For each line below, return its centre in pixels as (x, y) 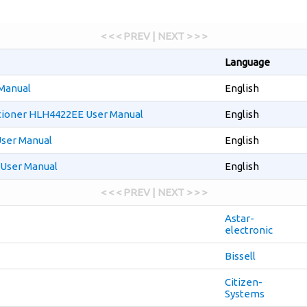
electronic (249, 230)
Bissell (240, 256)
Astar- (240, 218)
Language (247, 62)
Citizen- (244, 282)
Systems (245, 294)
